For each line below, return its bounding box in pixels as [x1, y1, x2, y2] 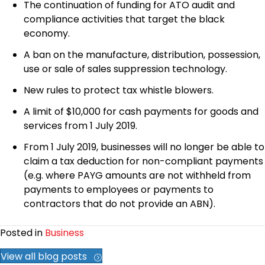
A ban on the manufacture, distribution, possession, [24, 48, 260, 62]
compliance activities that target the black [24, 12, 225, 27]
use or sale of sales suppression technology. [24, 62, 227, 76]
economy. [24, 27, 70, 41]
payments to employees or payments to [24, 183, 214, 197]
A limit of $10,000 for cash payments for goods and [24, 105, 258, 119]
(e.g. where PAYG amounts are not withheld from [24, 169, 251, 183]
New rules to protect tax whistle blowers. [24, 83, 214, 98]
